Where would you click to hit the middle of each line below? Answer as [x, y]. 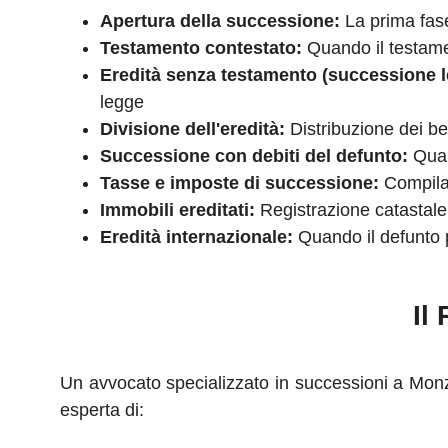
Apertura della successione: [220, 21]
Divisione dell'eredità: [192, 129]
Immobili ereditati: [177, 210]
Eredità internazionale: [196, 237]
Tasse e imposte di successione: [239, 183]
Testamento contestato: [201, 48]
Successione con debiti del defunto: [254, 156]
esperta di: [102, 410]
